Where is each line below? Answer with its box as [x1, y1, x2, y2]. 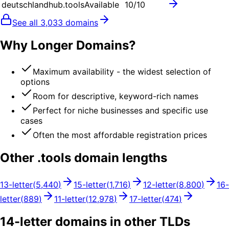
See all [12, 17, 40, 28]
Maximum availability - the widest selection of [33, 66, 211, 77]
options [20, 77, 50, 87]
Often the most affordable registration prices [33, 130, 207, 141]
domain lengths [71, 150, 167, 166]
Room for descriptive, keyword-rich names [33, 91, 198, 102]
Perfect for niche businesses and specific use [33, 105, 208, 116]
